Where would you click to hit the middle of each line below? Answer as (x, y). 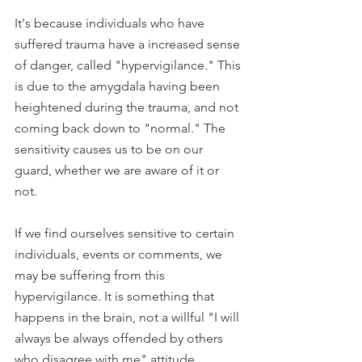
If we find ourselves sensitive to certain (126, 234)
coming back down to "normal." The (122, 128)
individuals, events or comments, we (120, 255)
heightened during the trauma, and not (128, 107)
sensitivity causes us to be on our (110, 149)
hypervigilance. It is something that (116, 297)
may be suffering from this (91, 276)
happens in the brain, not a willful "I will (128, 318)
